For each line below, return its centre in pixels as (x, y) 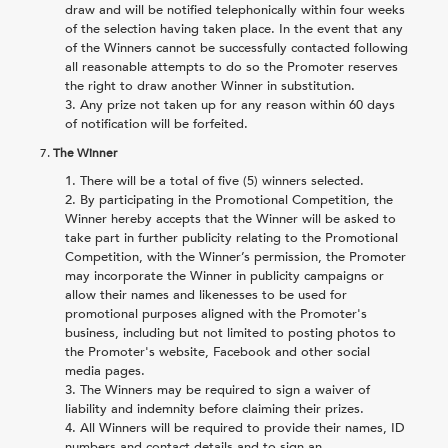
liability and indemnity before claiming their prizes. (214, 408)
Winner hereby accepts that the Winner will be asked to (230, 218)
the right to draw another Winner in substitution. (210, 85)
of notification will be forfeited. (156, 123)
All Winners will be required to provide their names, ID (242, 427)
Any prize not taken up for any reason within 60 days (237, 104)
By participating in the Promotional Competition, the (236, 199)
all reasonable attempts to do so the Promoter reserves (231, 66)
